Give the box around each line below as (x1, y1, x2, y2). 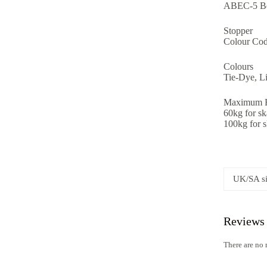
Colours (223, 61, 253, 72)
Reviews (223, 214, 265, 228)
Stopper (223, 25, 253, 36)
